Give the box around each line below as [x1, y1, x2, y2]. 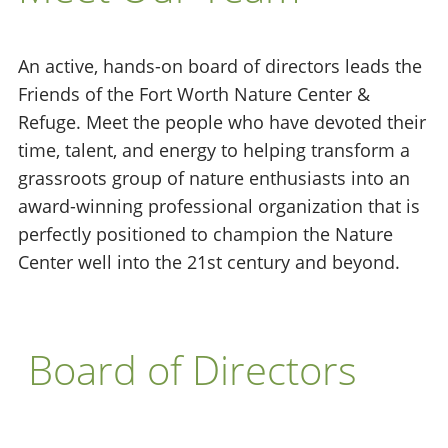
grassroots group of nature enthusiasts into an [18, 166, 410, 190]
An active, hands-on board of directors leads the [18, 54, 422, 78]
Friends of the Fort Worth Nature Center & [18, 82, 370, 106]
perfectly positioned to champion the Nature [18, 222, 393, 246]
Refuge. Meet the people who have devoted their [18, 110, 426, 134]
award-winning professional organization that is [18, 194, 420, 218]
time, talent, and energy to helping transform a [18, 138, 410, 162]
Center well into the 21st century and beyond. [18, 250, 400, 274]
